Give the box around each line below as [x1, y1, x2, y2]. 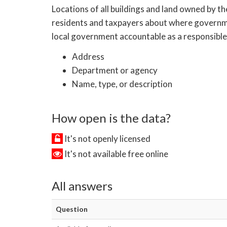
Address [72, 51, 104, 62]
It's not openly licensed [63, 133, 150, 144]
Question [56, 205, 88, 214]
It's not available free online [63, 148, 168, 160]
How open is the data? [52, 110, 171, 125]
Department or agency [72, 65, 158, 76]
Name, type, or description [72, 79, 172, 90]
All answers [52, 178, 112, 193]
